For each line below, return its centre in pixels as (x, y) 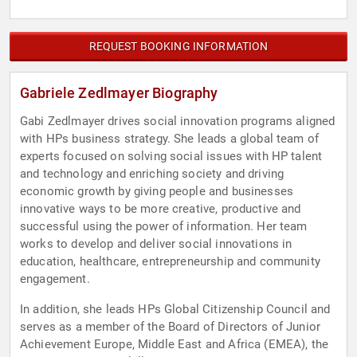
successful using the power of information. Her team (164, 227)
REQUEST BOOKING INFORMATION (178, 47)
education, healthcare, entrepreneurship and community (170, 262)
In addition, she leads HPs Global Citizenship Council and (175, 310)
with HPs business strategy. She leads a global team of (170, 139)
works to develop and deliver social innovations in (156, 244)
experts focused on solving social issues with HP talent (171, 157)
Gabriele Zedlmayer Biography (119, 93)
